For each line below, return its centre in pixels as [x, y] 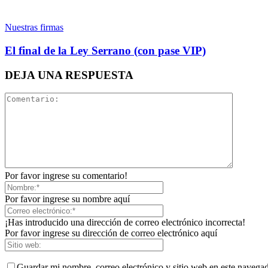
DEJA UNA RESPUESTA [69, 75]
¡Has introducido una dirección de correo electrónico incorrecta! [125, 223]
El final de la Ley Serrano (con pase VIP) [105, 50]
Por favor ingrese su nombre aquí [67, 199]
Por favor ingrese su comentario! [66, 176]
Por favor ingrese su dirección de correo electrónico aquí [111, 233]
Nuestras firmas [34, 28]
